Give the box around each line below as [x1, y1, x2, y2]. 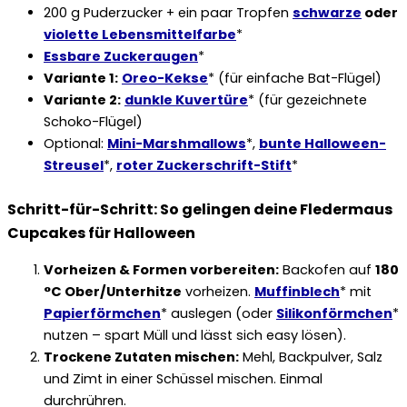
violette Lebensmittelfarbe [44, 25, 236, 45]
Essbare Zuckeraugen [44, 47, 198, 66]
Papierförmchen [44, 304, 161, 323]
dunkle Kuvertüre [124, 91, 248, 110]
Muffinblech [254, 283, 340, 302]
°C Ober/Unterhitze [44, 283, 182, 302]
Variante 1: [44, 69, 118, 88]
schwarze [293, 4, 362, 23]
